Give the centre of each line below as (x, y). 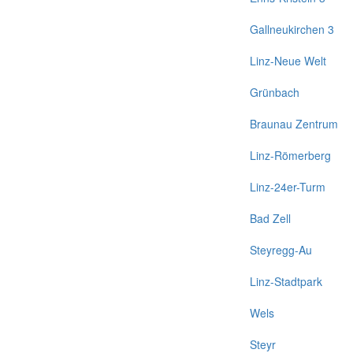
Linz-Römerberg (290, 155)
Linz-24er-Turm (288, 187)
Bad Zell (270, 218)
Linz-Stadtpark (286, 281)
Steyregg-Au (281, 250)
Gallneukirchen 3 (292, 29)
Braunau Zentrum (294, 124)
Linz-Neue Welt (288, 61)
